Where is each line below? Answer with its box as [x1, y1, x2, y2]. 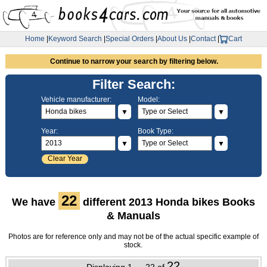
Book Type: [137, 126, 173, 135]
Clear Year [47, 154, 82, 163]
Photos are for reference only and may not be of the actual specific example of [8, 232, 259, 241]
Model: [137, 95, 160, 104]
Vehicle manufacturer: [41, 95, 112, 104]
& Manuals [106, 210, 160, 222]
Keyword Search [48, 35, 102, 44]
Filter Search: [92, 76, 176, 92]
